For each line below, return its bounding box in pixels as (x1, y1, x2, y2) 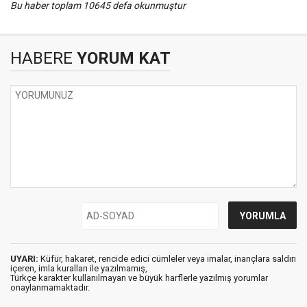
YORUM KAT (73, 48, 171, 68)
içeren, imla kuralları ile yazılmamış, (10, 262, 147, 273)
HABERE (10, 48, 73, 68)
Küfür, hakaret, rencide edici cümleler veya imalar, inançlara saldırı (38, 253, 296, 264)
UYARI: (10, 253, 38, 264)
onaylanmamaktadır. (10, 282, 90, 293)
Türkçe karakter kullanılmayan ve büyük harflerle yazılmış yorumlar (10, 272, 268, 283)
